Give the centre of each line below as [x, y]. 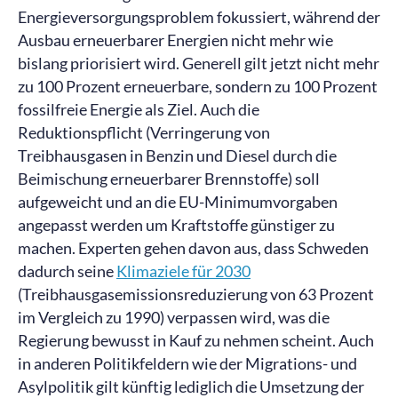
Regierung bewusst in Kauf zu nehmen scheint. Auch [196, 340]
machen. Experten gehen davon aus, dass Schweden [193, 248]
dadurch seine [67, 271]
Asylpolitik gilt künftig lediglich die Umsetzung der [191, 386]
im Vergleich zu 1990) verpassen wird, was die [174, 317]
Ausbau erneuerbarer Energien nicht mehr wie [175, 40]
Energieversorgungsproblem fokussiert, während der [199, 17]
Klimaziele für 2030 [183, 271]
